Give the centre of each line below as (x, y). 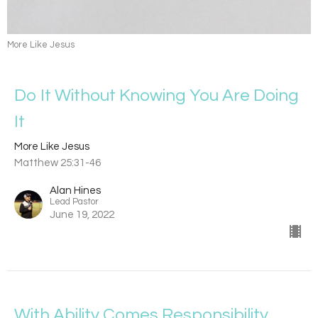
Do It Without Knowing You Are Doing (157, 96)
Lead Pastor (74, 202)
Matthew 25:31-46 (57, 163)
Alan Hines (75, 191)
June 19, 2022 (82, 215)
